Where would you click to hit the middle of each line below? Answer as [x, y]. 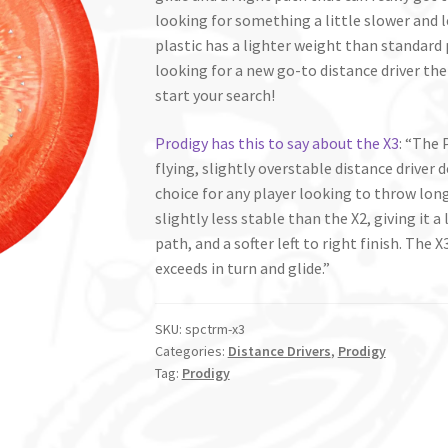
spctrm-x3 [214, 329]
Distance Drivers [279, 351]
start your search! [214, 95]
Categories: [191, 351]
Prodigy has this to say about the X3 [276, 142]
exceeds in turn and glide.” [242, 267]
